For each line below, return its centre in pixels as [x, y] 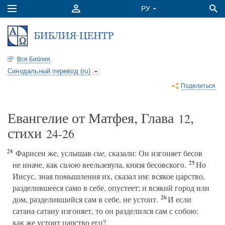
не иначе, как [36, 164]
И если [178, 199]
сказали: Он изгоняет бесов [154, 153]
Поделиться [198, 86]
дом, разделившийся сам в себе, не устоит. [85, 199]
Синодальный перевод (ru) [49, 71]
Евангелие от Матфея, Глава [93, 118]
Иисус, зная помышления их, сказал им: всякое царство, [109, 176]
